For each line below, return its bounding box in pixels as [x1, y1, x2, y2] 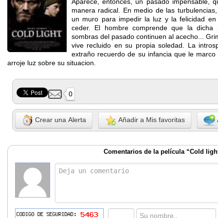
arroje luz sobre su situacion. [7, 58, 96, 67]
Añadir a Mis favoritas [116, 115, 185, 124]
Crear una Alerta [33, 115, 86, 124]
